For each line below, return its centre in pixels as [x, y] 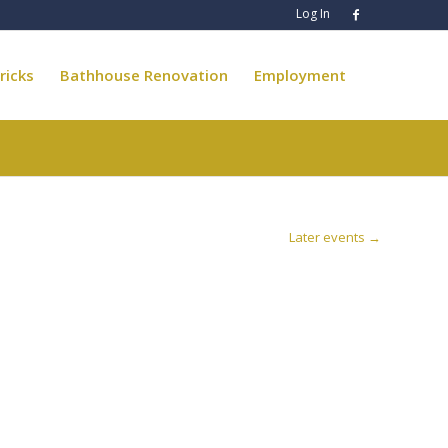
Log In [313, 13]
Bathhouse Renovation [143, 75]
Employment [299, 75]
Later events [328, 237]
